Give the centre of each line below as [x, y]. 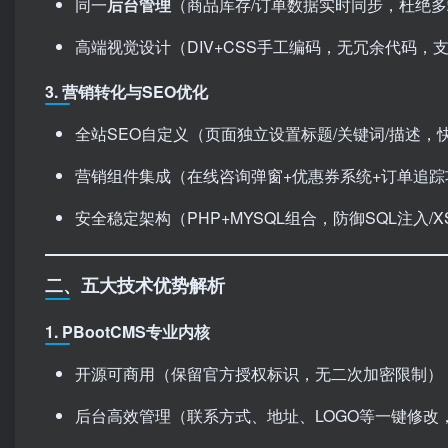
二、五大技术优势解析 [135, 284]
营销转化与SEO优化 [135, 91]
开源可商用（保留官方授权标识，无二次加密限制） [259, 373]
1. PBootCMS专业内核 [127, 331]
